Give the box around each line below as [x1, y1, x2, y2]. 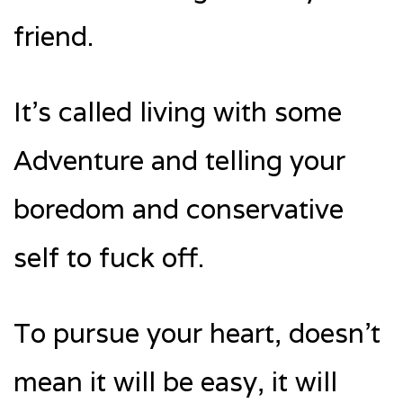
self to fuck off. [13, 240, 204, 276]
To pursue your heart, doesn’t [13, 316, 381, 352]
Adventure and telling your [13, 143, 345, 179]
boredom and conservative [13, 192, 344, 228]
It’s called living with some [13, 94, 342, 130]
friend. [13, 19, 94, 55]
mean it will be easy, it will [13, 364, 337, 400]
